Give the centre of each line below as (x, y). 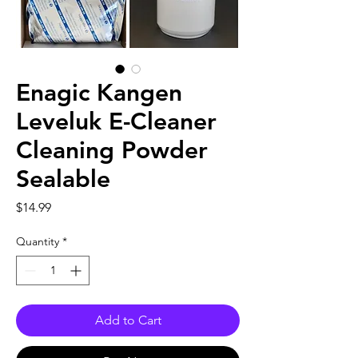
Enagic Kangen (99, 92)
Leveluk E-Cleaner (116, 121)
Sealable (63, 179)
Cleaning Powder (112, 150)
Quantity (38, 241)
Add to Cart (128, 320)
